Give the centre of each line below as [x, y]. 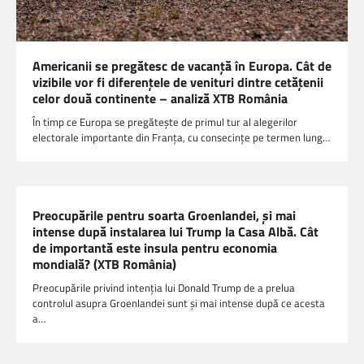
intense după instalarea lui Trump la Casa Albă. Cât [175, 232]
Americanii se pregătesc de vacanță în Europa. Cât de [182, 66]
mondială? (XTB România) [104, 264]
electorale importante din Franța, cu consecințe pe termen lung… [181, 138]
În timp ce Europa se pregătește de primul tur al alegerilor [165, 122]
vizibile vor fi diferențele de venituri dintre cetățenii [178, 82]
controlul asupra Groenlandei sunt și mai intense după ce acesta [179, 303]
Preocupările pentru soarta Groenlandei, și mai [164, 216]
